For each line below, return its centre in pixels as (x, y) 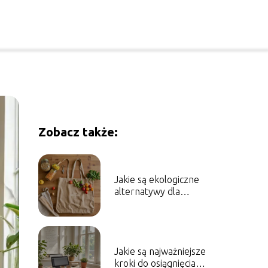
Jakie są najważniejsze (160, 251)
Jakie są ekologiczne (156, 179)
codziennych (140, 203)
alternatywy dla (147, 191)
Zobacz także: (78, 132)
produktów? (139, 215)
